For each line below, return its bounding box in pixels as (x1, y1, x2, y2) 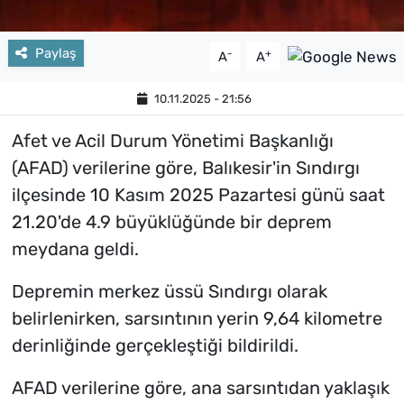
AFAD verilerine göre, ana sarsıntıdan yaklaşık (11, 376, 390, 399)
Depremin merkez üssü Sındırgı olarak (11, 280, 327, 302)
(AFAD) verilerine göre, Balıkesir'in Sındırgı (11, 156, 360, 179)
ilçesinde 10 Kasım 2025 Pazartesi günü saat (11, 183, 385, 206)
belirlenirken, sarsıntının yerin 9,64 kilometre (11, 307, 382, 329)
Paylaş (34, 44, 77, 61)
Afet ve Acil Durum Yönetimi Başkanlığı (11, 129, 334, 151)
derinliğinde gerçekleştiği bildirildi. (11, 334, 298, 356)
